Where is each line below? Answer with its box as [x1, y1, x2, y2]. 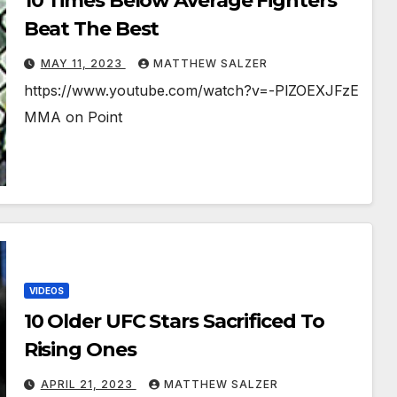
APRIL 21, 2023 [40, 378, 136, 392]
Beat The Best [23, 17, 160, 42]
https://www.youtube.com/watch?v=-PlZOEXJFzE [23, 82, 359, 100]
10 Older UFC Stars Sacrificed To [23, 309, 324, 334]
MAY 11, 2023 [40, 57, 126, 71]
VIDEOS [28, 285, 64, 297]
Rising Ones [23, 338, 136, 362]
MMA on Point [23, 108, 122, 127]
